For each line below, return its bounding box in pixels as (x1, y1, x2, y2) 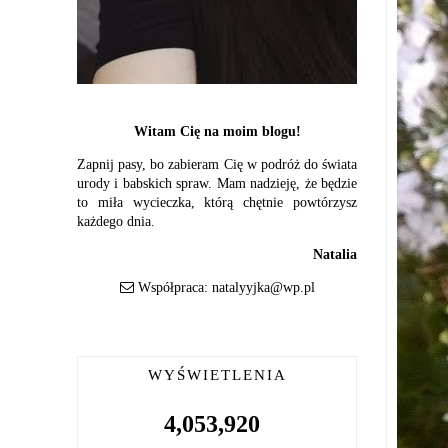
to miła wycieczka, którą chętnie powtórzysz (77, 195, 357, 210)
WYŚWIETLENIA (147, 367, 287, 383)
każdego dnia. (77, 214, 155, 229)
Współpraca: (133, 280, 212, 295)
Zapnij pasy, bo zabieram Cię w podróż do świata (77, 157, 357, 172)
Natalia (313, 247, 357, 262)
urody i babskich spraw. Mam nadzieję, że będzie (77, 176, 357, 191)
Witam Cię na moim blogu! (133, 124, 301, 139)
